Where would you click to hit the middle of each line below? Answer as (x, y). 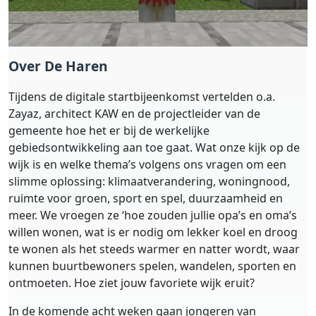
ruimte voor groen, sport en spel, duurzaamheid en (146, 199)
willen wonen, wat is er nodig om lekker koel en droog (153, 232)
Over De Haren (58, 66)
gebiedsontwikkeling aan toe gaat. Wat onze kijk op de (154, 148)
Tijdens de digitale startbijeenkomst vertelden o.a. (142, 97)
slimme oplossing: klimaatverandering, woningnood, (149, 182)
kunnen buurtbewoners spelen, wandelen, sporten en (152, 266)
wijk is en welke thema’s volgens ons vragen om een (147, 165)
